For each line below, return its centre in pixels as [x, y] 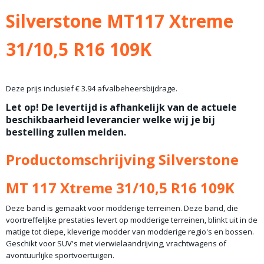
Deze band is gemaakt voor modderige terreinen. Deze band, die [122, 208]
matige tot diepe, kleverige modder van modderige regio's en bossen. [130, 232]
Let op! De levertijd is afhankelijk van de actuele [121, 107]
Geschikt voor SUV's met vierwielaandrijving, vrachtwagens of [116, 243]
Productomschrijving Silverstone [122, 159]
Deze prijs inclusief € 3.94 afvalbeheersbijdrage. [92, 88]
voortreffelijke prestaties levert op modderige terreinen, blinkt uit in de [132, 220]
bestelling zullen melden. [66, 132]
